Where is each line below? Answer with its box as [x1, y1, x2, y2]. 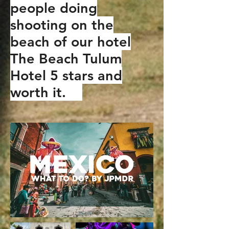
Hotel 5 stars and [10, 67, 122, 84]
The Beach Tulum [10, 50, 122, 67]
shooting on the [10, 16, 113, 33]
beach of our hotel [10, 33, 131, 50]
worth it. [10, 84, 82, 101]
